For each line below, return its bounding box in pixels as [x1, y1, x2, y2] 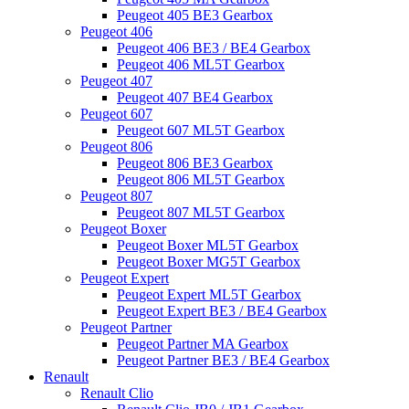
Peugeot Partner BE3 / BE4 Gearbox [117, 352, 330, 368]
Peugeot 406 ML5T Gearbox [117, 57, 285, 72]
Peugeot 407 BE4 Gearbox [117, 89, 273, 105]
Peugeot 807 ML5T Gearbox [117, 204, 285, 220]
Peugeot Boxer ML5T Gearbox [117, 237, 299, 253]
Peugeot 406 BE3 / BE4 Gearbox [117, 40, 310, 56]
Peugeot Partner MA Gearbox [117, 336, 288, 351]
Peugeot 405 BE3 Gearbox [117, 7, 273, 23]
